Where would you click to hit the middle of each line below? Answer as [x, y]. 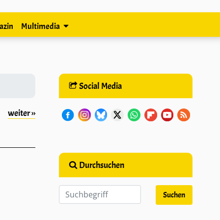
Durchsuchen [101, 165]
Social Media [99, 86]
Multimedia [41, 26]
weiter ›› [22, 113]
